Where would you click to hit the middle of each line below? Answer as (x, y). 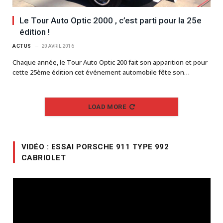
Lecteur (24, 182)
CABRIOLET (44, 158)
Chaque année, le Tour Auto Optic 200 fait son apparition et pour (110, 62)
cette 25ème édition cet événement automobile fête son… (101, 72)
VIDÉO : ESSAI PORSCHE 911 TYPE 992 (95, 147)
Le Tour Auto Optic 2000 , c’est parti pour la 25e (111, 21)
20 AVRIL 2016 (57, 46)
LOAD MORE (107, 107)
